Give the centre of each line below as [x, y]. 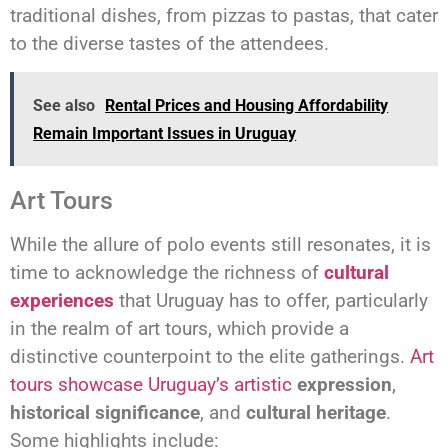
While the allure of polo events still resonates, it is [220, 244]
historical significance [105, 412]
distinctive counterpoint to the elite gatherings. [210, 356]
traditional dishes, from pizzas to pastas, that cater [224, 15]
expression [342, 384]
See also [64, 106]
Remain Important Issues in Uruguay [165, 134]
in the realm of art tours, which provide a [179, 328]
